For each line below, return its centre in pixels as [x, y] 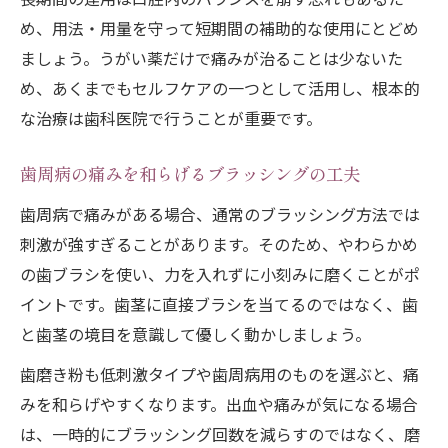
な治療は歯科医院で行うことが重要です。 [171, 118]
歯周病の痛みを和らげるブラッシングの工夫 [190, 176]
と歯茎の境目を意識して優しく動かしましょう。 [195, 334]
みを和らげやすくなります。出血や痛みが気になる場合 [219, 404]
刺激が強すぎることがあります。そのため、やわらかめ [219, 244]
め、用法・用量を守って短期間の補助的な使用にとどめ [219, 28]
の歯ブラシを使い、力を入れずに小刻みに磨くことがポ [220, 274]
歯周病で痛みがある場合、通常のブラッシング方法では [220, 214]
